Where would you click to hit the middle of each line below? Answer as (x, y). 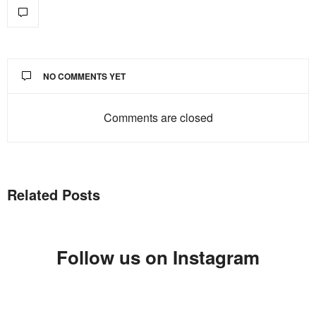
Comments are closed (158, 117)
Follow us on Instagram (158, 257)
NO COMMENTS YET (84, 76)
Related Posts (54, 194)
